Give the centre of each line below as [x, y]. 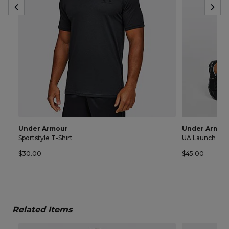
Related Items [42, 209]
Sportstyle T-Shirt [45, 138]
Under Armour [43, 128]
